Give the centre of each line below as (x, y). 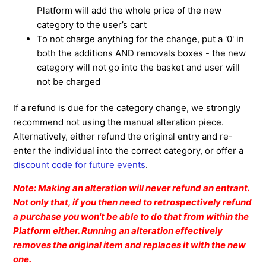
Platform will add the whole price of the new (129, 10)
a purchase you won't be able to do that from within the (131, 216)
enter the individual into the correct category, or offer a (129, 150)
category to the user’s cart (92, 24)
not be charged (69, 81)
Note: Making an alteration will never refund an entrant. (132, 188)
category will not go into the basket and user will (139, 67)
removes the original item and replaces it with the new (130, 245)
